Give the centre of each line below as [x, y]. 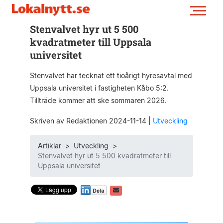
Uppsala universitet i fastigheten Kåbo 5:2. [99, 88]
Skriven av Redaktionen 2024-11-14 [89, 121]
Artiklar [49, 146]
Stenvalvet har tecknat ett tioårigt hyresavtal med [111, 75]
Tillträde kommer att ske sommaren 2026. [98, 100]
